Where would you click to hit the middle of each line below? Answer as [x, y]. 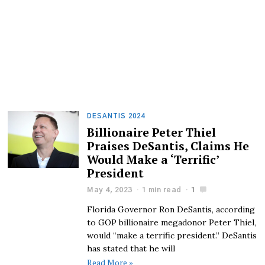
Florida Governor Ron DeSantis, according [171, 209]
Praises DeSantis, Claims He [168, 146]
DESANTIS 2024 [116, 116]
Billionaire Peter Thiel [152, 132]
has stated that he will [131, 248]
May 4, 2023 [110, 190]
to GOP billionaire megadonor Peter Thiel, [172, 222]
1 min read [161, 190]
